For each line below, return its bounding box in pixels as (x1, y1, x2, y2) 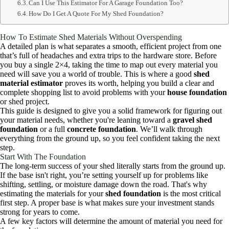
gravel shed (173, 116, 212, 125)
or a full (38, 125, 67, 134)
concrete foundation (67, 125, 136, 134)
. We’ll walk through (136, 125, 202, 134)
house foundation (167, 88, 227, 97)
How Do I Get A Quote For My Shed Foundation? (29, 10, 164, 18)
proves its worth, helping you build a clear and (63, 79, 214, 88)
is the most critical (161, 189, 221, 198)
